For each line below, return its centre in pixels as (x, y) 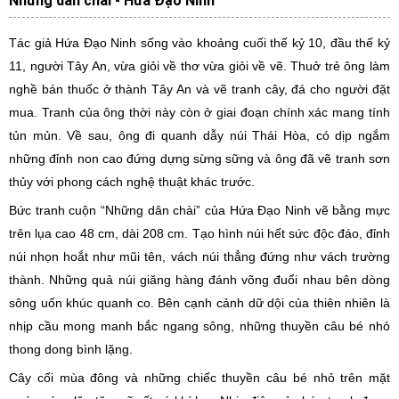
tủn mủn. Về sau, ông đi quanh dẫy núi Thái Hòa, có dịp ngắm (199, 135)
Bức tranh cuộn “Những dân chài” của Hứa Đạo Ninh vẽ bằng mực (199, 210)
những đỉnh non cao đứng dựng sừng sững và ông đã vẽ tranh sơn (199, 159)
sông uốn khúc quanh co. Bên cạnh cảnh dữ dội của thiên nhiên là (199, 303)
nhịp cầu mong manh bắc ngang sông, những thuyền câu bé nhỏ (199, 326)
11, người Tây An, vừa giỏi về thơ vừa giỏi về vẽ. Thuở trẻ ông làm (199, 66)
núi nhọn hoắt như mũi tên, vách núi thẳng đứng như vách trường (199, 256)
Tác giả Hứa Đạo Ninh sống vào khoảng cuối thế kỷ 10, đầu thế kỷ (199, 43)
